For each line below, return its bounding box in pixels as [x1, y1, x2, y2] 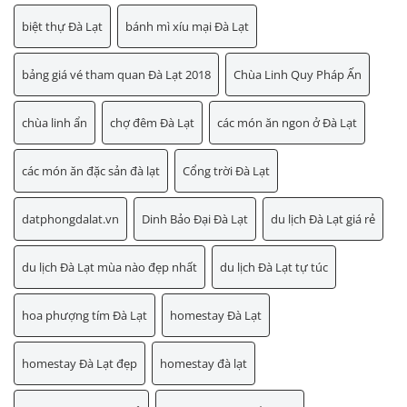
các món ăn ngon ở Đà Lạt [217, 114, 357, 132]
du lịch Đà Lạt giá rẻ [271, 211, 375, 228]
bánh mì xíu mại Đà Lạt [125, 18, 249, 35]
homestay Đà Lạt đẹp [22, 355, 137, 372]
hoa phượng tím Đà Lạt [22, 307, 147, 324]
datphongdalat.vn [22, 211, 119, 228]
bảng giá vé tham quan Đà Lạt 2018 [22, 66, 211, 84]
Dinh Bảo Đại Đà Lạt [142, 211, 248, 228]
